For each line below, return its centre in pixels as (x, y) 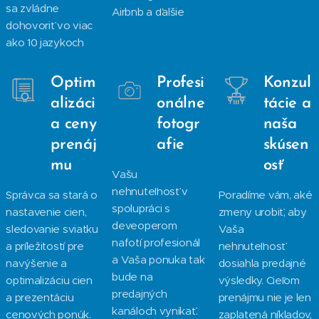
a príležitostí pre (45, 246)
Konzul (287, 83)
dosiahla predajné (262, 263)
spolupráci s (141, 208)
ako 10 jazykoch (45, 42)
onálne (181, 104)
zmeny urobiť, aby (262, 212)
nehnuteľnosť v (150, 191)
